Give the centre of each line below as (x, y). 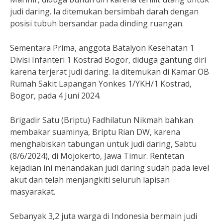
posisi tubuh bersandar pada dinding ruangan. (97, 23)
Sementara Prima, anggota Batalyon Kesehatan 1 (102, 48)
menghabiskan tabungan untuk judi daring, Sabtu (103, 144)
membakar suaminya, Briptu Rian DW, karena (95, 132)
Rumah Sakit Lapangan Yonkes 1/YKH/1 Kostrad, (101, 83)
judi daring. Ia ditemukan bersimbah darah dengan (104, 11)
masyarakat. (33, 191)
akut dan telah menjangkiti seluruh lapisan (90, 179)
